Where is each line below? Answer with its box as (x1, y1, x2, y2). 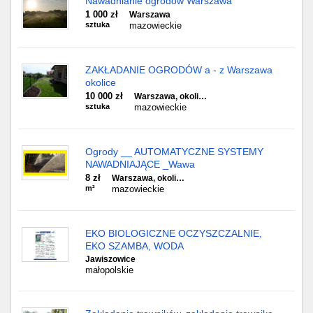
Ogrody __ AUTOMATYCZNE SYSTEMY (85, 146, 263, 157)
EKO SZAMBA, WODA (85, 240, 184, 252)
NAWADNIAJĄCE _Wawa (85, 159, 195, 170)
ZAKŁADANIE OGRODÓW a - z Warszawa (85, 64, 272, 75)
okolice (85, 77, 116, 88)
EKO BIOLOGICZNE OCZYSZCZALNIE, (85, 228, 262, 239)
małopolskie (85, 265, 133, 275)
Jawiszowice (85, 254, 136, 264)
